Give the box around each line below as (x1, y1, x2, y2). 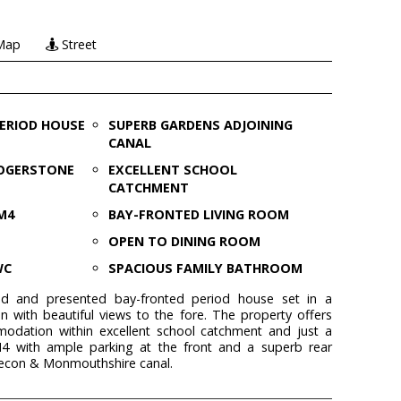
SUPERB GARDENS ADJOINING (107, 116, 293, 133)
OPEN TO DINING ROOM (107, 233, 260, 250)
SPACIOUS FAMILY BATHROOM (107, 260, 303, 277)
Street (58, 36, 98, 53)
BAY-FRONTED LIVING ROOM (107, 206, 289, 223)
